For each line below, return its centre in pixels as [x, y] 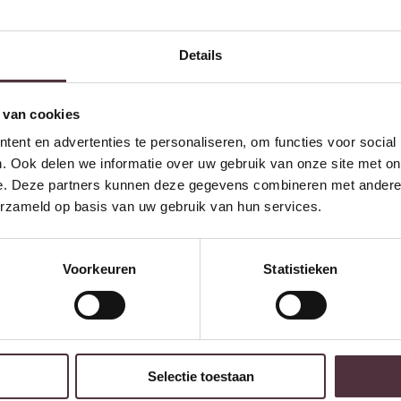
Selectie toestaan [200, 377]
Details [200, 55]
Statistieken [301, 269]
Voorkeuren [99, 269]
